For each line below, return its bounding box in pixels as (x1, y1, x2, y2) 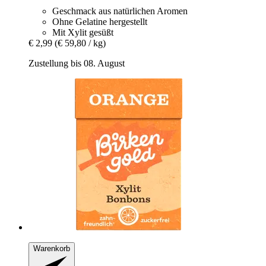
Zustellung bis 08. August (28, 58, 125, 69)
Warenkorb (33, 244, 70, 254)
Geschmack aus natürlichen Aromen (52, 6, 188, 17)
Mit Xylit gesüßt (52, 27, 113, 38)
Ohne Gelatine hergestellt (52, 17, 147, 27)
